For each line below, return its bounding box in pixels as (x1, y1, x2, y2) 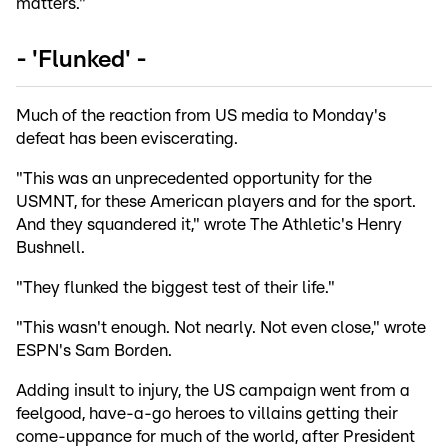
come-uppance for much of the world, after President (16, 428, 415, 446)
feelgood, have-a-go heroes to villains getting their (16, 405, 398, 423)
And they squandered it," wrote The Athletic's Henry (16, 216, 402, 234)
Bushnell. (16, 239, 85, 257)
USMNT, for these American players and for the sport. (16, 193, 416, 211)
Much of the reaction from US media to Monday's (16, 107, 386, 125)
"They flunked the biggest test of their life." (16, 279, 335, 297)
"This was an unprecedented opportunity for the (16, 170, 372, 188)
